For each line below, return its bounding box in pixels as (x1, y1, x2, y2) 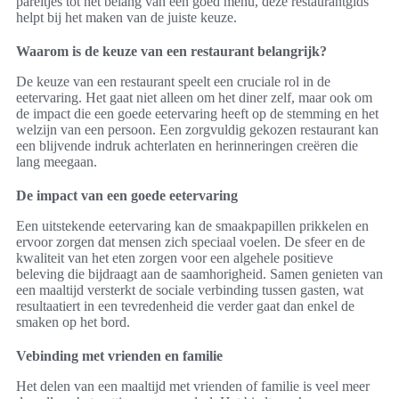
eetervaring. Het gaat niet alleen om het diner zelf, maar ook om (16, 90, 372, 106)
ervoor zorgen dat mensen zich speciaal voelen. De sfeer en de (16, 234, 365, 250)
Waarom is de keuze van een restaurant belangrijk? (16, 44, 327, 60)
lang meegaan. (16, 154, 97, 170)
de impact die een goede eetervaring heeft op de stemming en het (16, 106, 379, 122)
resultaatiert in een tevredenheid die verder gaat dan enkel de (16, 298, 354, 314)
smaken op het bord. (16, 314, 130, 330)
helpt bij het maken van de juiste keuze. (16, 10, 237, 26)
